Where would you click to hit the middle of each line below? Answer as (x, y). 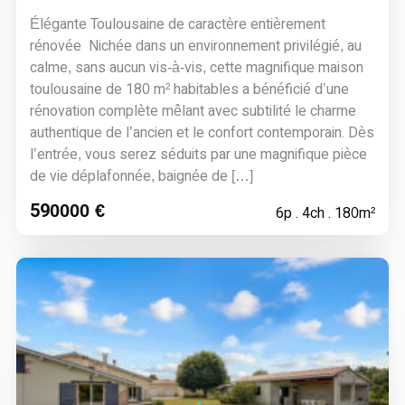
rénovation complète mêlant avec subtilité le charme (193, 111)
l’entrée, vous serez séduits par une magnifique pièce (198, 154)
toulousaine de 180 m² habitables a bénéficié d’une (189, 89)
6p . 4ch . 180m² (326, 213)
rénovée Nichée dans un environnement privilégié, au (195, 46)
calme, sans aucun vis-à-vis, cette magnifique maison (196, 67)
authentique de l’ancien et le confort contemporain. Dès (202, 132)
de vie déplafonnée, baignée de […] (141, 176)
